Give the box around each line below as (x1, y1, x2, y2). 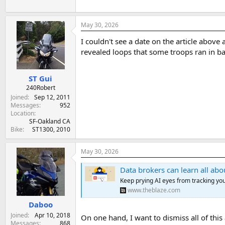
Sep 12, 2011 (34, 92, 70, 101)
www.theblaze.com (128, 186, 180, 195)
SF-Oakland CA (29, 117, 70, 126)
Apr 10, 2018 (35, 211, 70, 220)
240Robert (26, 83, 55, 92)
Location (11, 108, 34, 118)
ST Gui (29, 73, 52, 83)
